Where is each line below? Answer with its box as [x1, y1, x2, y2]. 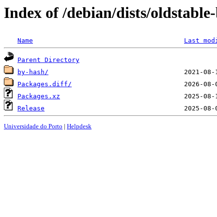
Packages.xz [17, 93, 60, 100]
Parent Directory [17, 56, 79, 64]
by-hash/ [17, 68, 48, 76]
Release [17, 105, 45, 112]
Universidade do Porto [4, 122, 62, 130]
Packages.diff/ [17, 80, 72, 88]
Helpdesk [67, 122, 92, 130]
